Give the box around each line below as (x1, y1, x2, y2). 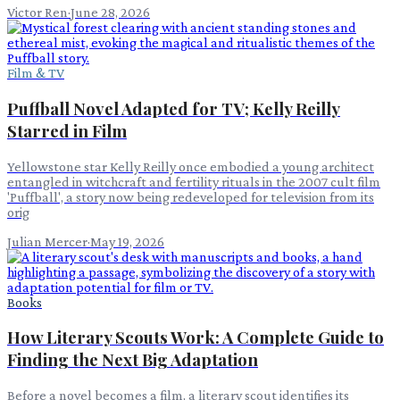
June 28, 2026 (71, 4, 150, 21)
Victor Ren (7, 4, 68, 21)
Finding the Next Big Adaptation (7, 348, 258, 371)
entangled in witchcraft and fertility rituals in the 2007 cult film (7, 173, 380, 189)
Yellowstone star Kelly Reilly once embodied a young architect (7, 158, 374, 174)
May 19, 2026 (90, 233, 164, 249)
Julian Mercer (7, 233, 87, 249)
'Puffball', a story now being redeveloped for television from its (7, 188, 374, 204)
